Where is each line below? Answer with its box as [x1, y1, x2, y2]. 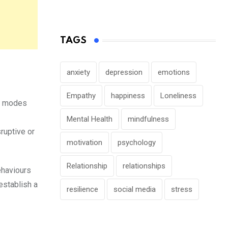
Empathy [67, 91, 96, 100]
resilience [67, 185, 98, 194]
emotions [158, 68, 190, 77]
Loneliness [160, 91, 196, 100]
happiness [111, 91, 145, 100]
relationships [123, 161, 165, 170]
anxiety [67, 68, 90, 77]
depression [105, 68, 142, 77]
